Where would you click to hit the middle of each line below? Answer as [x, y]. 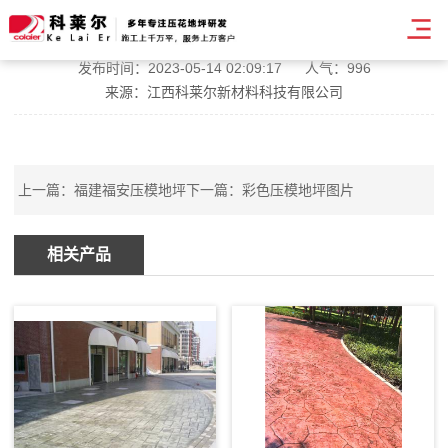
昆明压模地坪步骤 [224, 35]
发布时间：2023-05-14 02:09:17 [179, 68]
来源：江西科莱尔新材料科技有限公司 [224, 92]
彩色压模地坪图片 [298, 190]
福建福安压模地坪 [130, 190]
